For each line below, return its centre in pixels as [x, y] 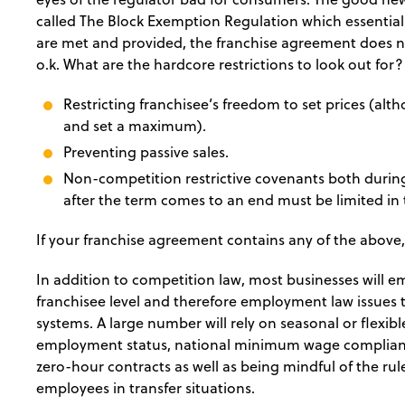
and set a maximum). [135, 126]
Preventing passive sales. [146, 152]
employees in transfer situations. [146, 388]
